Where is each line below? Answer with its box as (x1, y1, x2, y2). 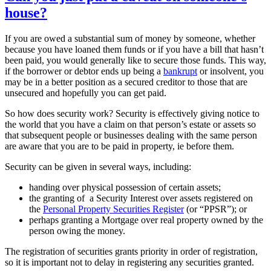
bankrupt (163, 65, 197, 76)
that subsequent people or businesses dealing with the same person (5, 129, 257, 140)
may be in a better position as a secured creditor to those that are (5, 76, 247, 87)
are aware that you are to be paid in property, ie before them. (5, 140, 234, 151)
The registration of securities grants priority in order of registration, (5, 246, 258, 256)
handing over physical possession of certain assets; (29, 181, 221, 192)
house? (5, 4, 47, 21)
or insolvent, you (197, 65, 264, 76)
